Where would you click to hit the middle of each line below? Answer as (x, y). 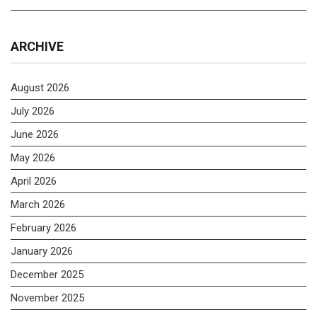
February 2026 (44, 228)
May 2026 (33, 158)
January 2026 (42, 252)
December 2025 (47, 275)
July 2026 (33, 111)
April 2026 (34, 181)
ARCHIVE (37, 47)
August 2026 (40, 88)
